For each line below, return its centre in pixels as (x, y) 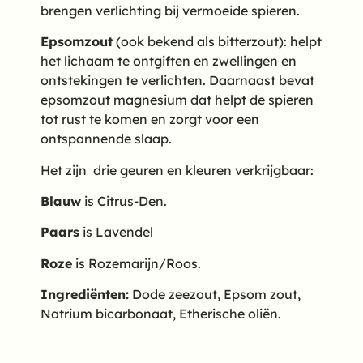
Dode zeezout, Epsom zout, (215, 295)
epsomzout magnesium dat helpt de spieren (177, 100)
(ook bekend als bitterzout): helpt (217, 42)
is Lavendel (116, 232)
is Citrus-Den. (124, 201)
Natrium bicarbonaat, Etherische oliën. (161, 314)
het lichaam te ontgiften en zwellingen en (169, 61)
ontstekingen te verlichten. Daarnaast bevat (177, 81)
